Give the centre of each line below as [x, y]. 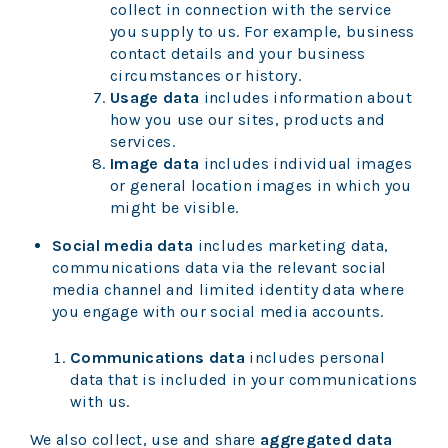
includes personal [315, 358]
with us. [100, 402]
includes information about [305, 98]
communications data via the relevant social [219, 268]
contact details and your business [238, 54]
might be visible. [174, 208]
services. [142, 142]
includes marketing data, [291, 246]
